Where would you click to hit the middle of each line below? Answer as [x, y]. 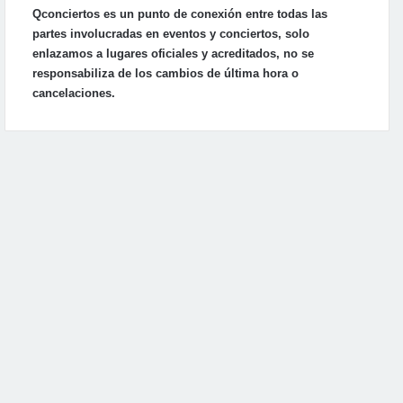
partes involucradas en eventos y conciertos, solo [171, 33]
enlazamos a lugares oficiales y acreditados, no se [173, 53]
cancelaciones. [74, 93]
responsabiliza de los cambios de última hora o [166, 73]
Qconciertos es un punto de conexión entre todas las [180, 13]
